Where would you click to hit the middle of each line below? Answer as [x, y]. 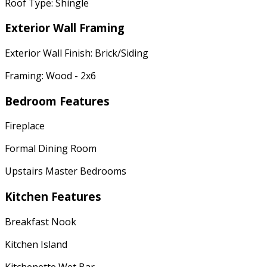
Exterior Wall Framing [65, 28]
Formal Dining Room [51, 149]
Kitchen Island [36, 244]
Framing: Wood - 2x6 [50, 75]
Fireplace [25, 126]
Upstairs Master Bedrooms [66, 171]
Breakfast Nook [41, 221]
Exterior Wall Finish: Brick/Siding [77, 53]
